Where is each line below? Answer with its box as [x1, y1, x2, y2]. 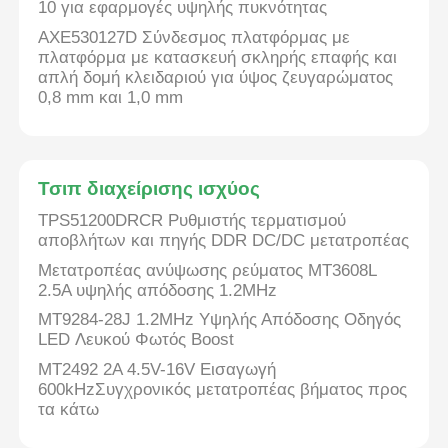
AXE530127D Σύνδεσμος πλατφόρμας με [38, 27, 351, 47]
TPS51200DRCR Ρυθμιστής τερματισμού [38, 211, 347, 231]
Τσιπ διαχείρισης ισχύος [38, 178, 261, 200]
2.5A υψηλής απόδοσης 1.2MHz [38, 280, 278, 300]
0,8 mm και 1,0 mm [38, 87, 184, 107]
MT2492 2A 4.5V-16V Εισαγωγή [38, 359, 277, 379]
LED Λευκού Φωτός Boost [38, 330, 235, 350]
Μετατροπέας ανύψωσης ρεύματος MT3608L [38, 260, 377, 280]
